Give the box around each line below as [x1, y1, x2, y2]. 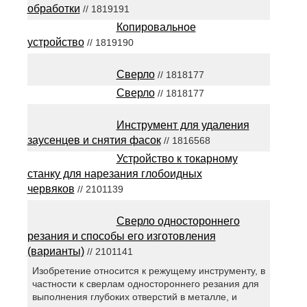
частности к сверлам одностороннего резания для [32, 278, 259, 289]
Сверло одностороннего [116, 215, 240, 228]
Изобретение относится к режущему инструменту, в [32, 265, 265, 276]
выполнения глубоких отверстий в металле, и [32, 291, 237, 302]
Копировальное [116, 21, 196, 34]
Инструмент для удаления [116, 119, 249, 132]
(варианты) [27, 245, 84, 258]
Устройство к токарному [116, 153, 238, 165]
